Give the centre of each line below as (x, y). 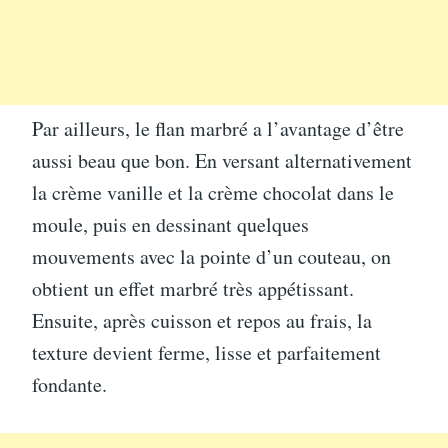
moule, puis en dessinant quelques (170, 224)
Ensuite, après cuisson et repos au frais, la (202, 320)
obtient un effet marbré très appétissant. (193, 288)
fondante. (69, 384)
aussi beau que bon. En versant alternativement (222, 160)
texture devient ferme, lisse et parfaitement (206, 352)
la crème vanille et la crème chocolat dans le (213, 192)
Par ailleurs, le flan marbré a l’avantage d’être (218, 128)
